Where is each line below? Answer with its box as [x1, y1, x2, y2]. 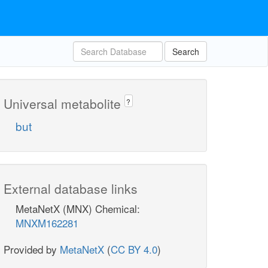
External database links [4, 179, 138, 198]
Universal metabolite [4, 95, 124, 112]
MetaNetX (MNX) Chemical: [16, 201, 140, 217]
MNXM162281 [16, 215, 78, 231]
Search [172, 45, 199, 57]
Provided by [4, 242, 60, 257]
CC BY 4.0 [111, 242, 157, 257]
